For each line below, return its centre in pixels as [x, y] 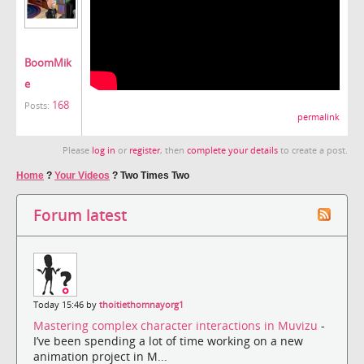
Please [77, 150]
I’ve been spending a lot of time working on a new [168, 341]
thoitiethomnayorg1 [141, 304]
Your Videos [82, 175]
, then [173, 150]
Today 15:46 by [66, 304]
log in [104, 150]
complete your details [232, 150]
